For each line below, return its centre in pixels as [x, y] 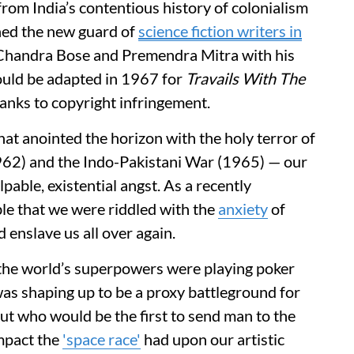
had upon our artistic [213, 339]
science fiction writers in [220, 31]
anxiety [243, 209]
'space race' [102, 339]
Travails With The [245, 78]
